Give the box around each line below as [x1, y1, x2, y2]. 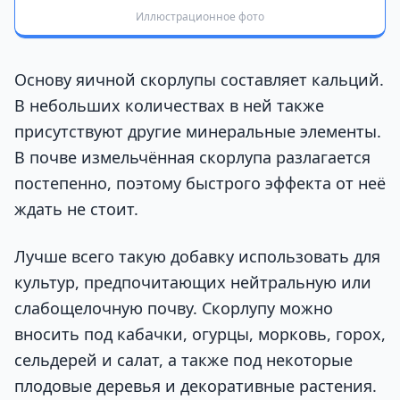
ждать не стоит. [14, 198, 138, 221]
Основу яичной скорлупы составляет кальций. [14, 69, 384, 91]
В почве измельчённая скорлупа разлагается [14, 146, 371, 169]
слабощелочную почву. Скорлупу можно [14, 297, 333, 320]
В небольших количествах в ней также [14, 95, 324, 117]
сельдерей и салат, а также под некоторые [14, 349, 353, 371]
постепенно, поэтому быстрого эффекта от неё [14, 172, 386, 195]
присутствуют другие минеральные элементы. [14, 121, 381, 143]
